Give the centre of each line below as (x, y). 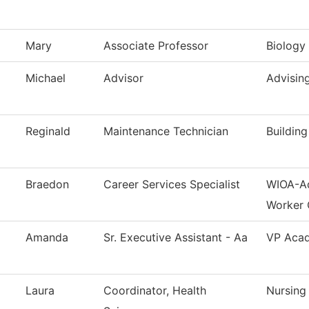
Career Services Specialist (172, 185)
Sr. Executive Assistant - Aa (176, 238)
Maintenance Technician (166, 131)
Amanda (47, 238)
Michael (46, 78)
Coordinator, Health (155, 291)
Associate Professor (156, 46)
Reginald (48, 131)
